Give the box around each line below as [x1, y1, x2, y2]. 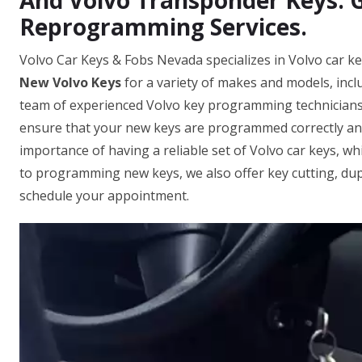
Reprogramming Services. [19, 11, 307, 42]
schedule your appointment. [19, 187, 189, 204]
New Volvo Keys [19, 74, 121, 91]
